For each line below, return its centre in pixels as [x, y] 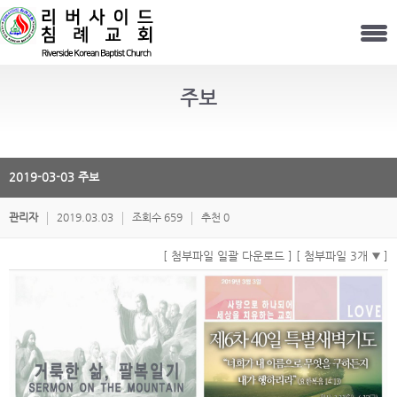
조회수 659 [157, 217]
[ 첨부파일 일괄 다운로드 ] [228, 256]
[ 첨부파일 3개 [334, 256]
